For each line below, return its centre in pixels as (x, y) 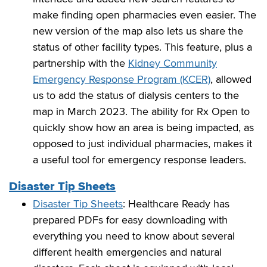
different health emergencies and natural (127, 252)
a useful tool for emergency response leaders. (139, 159)
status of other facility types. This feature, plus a (142, 47)
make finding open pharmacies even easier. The (145, 15)
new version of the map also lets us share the (138, 31)
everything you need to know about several (134, 236)
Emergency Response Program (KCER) (122, 79)
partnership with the (80, 63)
